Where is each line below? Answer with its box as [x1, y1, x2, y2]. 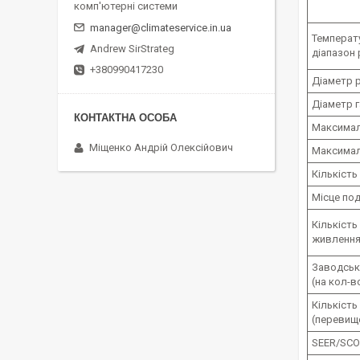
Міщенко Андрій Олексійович [89, 141, 233, 154]
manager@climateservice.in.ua [90, 22, 231, 35]
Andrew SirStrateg [90, 43, 174, 55]
